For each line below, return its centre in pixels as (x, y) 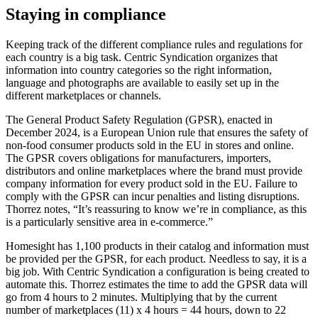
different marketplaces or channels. (83, 95)
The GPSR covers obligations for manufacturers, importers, (138, 158)
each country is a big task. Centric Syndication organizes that (142, 57)
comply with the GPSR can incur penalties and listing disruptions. (153, 196)
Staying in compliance (86, 14)
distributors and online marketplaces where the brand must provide (154, 170)
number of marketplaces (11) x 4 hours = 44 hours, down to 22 (146, 309)
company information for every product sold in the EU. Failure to (152, 183)
